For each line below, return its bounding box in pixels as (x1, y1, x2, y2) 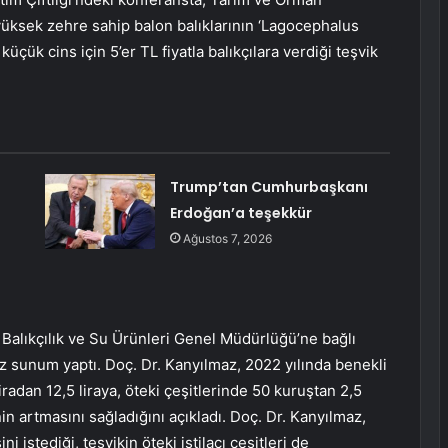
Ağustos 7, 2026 (182, 231, 272, 247)
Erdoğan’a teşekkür (169, 203, 312, 224)
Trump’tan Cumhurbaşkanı (169, 177, 368, 198)
